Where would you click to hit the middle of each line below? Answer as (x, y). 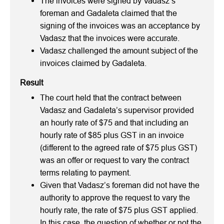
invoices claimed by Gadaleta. (93, 63)
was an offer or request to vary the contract (114, 160)
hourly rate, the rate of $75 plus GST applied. (120, 210)
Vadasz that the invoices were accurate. (110, 38)
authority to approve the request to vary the (115, 197)
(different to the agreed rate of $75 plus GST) (118, 147)
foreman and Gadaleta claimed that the (108, 13)
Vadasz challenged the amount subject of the (119, 50)
